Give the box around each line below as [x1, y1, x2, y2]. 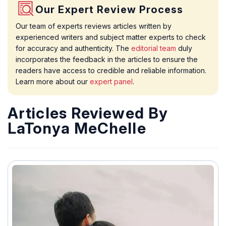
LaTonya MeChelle [8, 119, 146, 137]
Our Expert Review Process [35, 4, 184, 16]
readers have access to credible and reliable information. [16, 66, 206, 75]
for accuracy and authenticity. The [16, 44, 131, 52]
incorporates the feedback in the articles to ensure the [16, 55, 198, 64]
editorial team [131, 44, 176, 52]
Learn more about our [16, 77, 90, 86]
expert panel [90, 77, 133, 86]
